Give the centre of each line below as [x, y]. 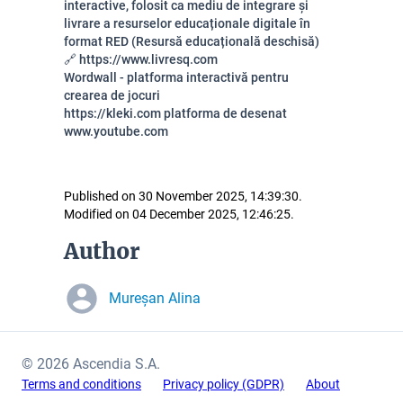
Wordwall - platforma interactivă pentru [176, 77]
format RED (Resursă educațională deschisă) [192, 41]
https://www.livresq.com [148, 59]
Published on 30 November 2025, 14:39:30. [183, 196]
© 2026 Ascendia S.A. [91, 364]
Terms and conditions [81, 384]
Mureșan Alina [155, 298]
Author [102, 251]
